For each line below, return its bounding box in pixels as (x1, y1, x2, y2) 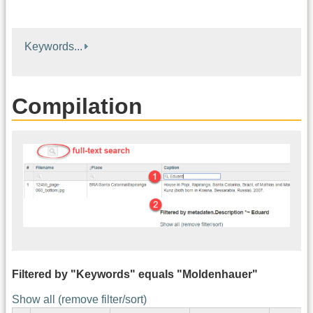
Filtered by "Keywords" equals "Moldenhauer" (12, 268, 258, 280)
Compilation (12, 93, 143, 119)
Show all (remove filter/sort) (12, 293, 147, 305)
